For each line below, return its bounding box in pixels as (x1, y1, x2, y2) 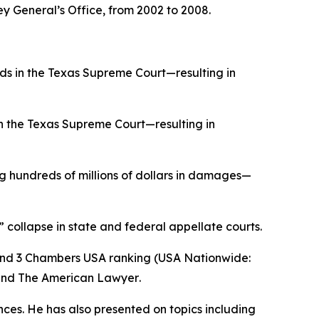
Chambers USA (25, 251, 106, 266)
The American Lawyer (18, 271, 139, 286)
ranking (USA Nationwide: (106, 251, 251, 266)
